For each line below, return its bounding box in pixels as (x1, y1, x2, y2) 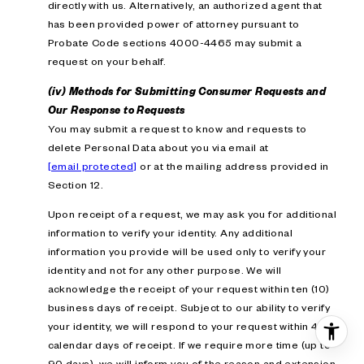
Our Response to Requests (47, 102, 185, 116)
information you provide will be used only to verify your (47, 245, 327, 258)
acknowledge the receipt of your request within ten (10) (47, 282, 330, 296)
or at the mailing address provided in (136, 158, 329, 172)
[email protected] (47, 158, 137, 172)
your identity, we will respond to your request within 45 (47, 319, 326, 333)
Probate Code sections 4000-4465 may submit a (47, 36, 302, 50)
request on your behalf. (47, 54, 167, 68)
